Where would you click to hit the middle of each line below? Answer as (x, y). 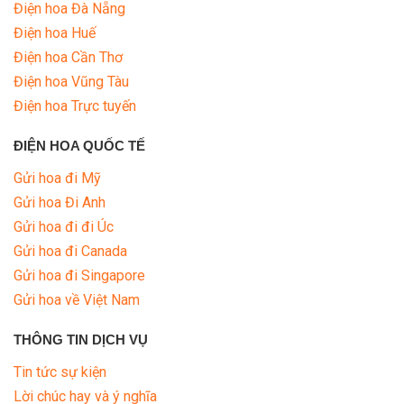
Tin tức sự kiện (60, 372)
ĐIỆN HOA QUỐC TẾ (79, 145)
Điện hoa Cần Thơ (68, 57)
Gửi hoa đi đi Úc (64, 226)
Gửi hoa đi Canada (70, 251)
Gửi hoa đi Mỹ (57, 178)
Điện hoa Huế (55, 32)
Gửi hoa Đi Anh (60, 202)
